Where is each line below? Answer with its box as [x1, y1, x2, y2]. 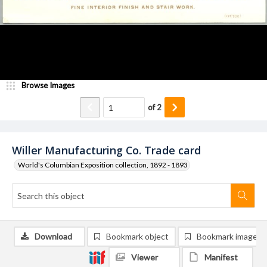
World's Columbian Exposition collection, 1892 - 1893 [18, 160, 188, 169]
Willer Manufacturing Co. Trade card [12, 143, 201, 157]
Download [35, 231, 72, 241]
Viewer [131, 252, 158, 262]
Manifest [204, 252, 238, 262]
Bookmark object [106, 231, 169, 241]
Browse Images [21, 80, 74, 90]
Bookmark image [197, 231, 257, 241]
